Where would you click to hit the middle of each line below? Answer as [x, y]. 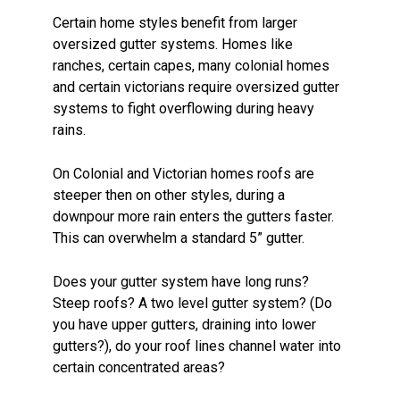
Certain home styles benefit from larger [175, 22]
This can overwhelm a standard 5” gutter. [179, 237]
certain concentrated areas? [139, 367]
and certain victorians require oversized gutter [196, 87]
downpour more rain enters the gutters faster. [193, 216]
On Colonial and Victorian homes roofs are [183, 173]
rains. [69, 129]
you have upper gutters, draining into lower [184, 324]
